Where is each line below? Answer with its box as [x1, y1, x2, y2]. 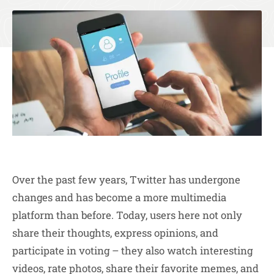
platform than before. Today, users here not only [12, 207, 242, 222]
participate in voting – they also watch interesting [12, 243, 253, 257]
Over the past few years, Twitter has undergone [12, 172, 240, 187]
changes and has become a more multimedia [12, 190, 226, 204]
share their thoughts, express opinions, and [12, 225, 218, 240]
